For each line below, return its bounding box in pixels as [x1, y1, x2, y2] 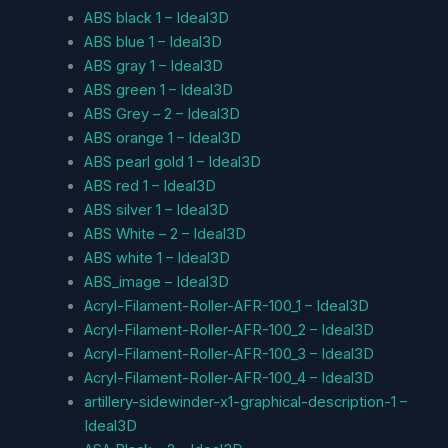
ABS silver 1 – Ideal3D [83, 200, 229, 219]
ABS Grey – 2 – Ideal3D [83, 104, 240, 123]
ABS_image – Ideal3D [83, 272, 229, 291]
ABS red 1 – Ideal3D [83, 176, 216, 195]
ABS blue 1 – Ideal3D [83, 32, 222, 51]
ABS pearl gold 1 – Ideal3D [83, 152, 261, 171]
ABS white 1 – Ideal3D [83, 248, 230, 267]
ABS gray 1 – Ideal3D [83, 56, 223, 75]
